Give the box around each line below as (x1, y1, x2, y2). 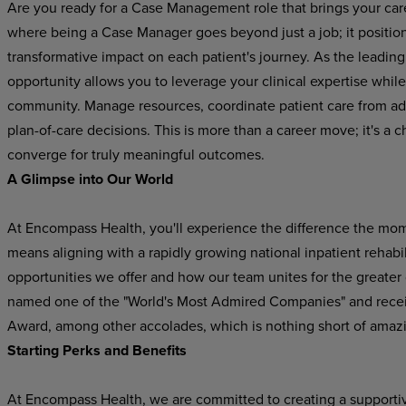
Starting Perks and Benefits (6, 340, 187, 361)
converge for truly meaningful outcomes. (6, 144, 265, 164)
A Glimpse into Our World (6, 169, 173, 189)
